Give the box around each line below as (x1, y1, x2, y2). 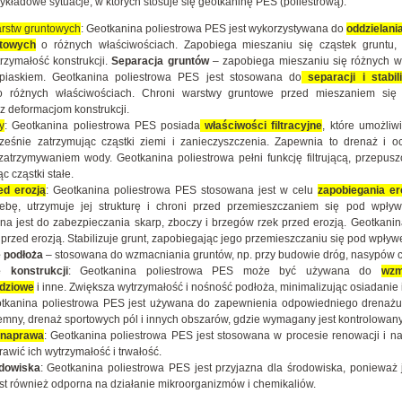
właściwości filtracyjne (200, 119, 323, 132)
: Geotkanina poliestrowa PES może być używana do (67, 265, 381, 277)
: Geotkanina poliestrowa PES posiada (4, 119, 201, 132)
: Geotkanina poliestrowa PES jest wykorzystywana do (81, 22, 346, 35)
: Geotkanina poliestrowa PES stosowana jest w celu (46, 184, 318, 197)
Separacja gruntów (111, 55, 209, 67)
